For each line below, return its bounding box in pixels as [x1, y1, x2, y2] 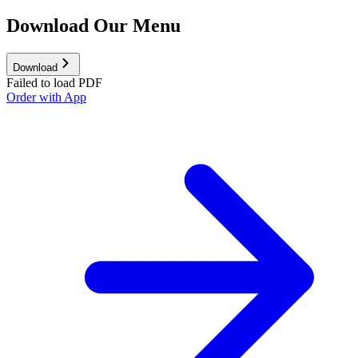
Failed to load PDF [6, 75, 102, 89]
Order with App [6, 89, 86, 104]
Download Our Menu [6, 14, 181, 36]
